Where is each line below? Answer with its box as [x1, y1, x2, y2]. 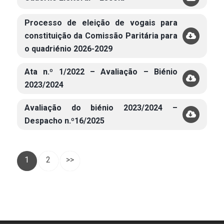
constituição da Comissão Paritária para [24, 31, 178, 40]
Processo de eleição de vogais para [24, 18, 178, 27]
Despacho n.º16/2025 [24, 116, 104, 125]
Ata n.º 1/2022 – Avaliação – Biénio [24, 67, 178, 76]
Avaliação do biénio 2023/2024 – [24, 103, 178, 112]
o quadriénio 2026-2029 [24, 44, 112, 53]
